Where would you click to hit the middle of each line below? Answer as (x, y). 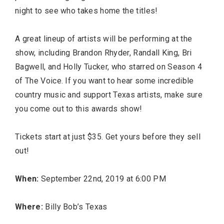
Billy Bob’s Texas (76, 206)
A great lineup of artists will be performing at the (104, 38)
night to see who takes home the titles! (86, 10)
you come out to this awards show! (79, 108)
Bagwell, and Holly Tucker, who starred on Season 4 (109, 66)
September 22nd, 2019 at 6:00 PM (103, 178)
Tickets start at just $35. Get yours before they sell (108, 136)
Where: (30, 206)
